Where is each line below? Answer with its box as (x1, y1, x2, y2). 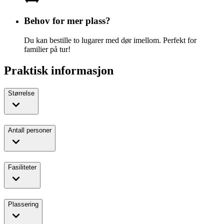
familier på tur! (24, 44, 70, 53)
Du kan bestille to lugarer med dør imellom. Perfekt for (24, 35, 196, 44)
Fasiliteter (8, 163, 36, 171)
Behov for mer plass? (24, 15, 110, 26)
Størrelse (8, 89, 34, 97)
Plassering (8, 200, 38, 208)
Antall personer (8, 126, 51, 134)
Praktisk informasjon (4, 63, 113, 77)
